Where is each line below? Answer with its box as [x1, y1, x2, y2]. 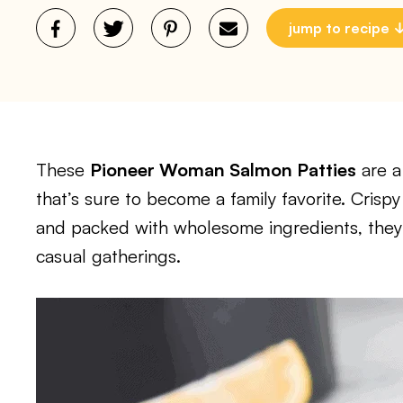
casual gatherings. [36, 245, 181, 267]
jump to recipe [289, 19, 390, 37]
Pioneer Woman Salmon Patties [90, 158, 356, 181]
